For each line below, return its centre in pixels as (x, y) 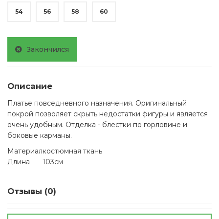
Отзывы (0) (32, 191)
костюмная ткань (72, 151)
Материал (25, 151)
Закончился (48, 50)
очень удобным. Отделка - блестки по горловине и (97, 125)
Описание (30, 86)
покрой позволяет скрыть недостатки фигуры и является (108, 114)
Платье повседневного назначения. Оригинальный (97, 103)
